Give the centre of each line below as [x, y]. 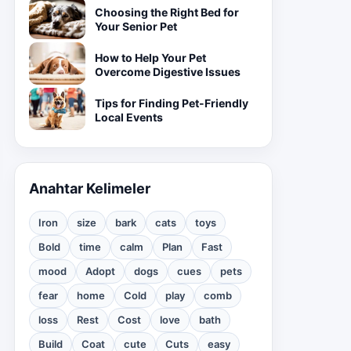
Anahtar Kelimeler [90, 188]
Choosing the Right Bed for [167, 12]
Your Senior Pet [136, 26]
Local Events [129, 117]
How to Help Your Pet [150, 58]
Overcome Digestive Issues [168, 72]
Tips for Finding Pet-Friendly [172, 103]
